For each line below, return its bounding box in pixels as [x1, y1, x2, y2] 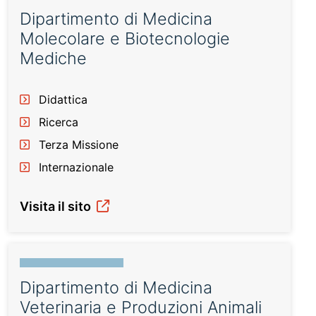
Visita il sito [20, 199, 94, 214]
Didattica [39, 92, 87, 107]
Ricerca [39, 115, 78, 129]
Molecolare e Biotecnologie [20, 28, 230, 49]
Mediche [20, 48, 87, 68]
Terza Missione [39, 138, 119, 152]
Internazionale [39, 160, 114, 174]
